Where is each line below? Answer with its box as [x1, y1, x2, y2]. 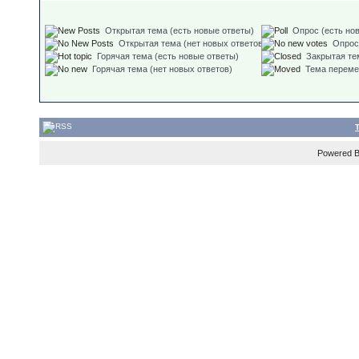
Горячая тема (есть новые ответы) [97, 51, 239, 62]
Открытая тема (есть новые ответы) [105, 26, 254, 35]
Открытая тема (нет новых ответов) [119, 38, 266, 49]
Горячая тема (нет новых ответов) [92, 64, 232, 75]
